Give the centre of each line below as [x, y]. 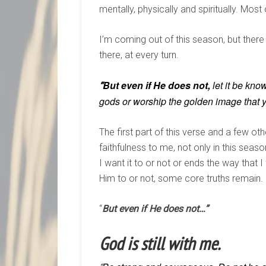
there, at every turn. [139, 55]
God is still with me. [160, 243]
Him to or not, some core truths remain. [181, 178]
